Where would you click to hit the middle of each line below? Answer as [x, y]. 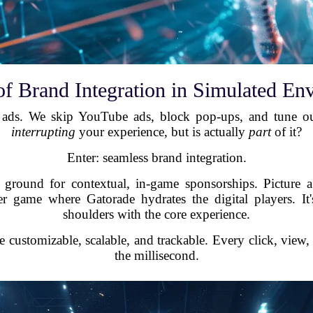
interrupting [43, 131]
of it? [286, 131]
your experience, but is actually [162, 131]
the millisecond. [156, 255]
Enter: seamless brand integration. [156, 157]
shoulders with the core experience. [156, 214]
